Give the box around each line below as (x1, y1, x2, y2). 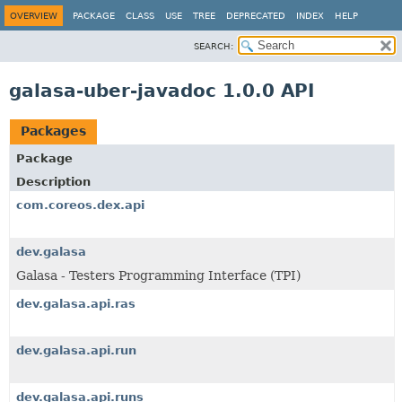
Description (16, 175, 91, 188)
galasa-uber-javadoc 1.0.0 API (9, 80, 314, 101)
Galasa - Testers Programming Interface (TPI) (16, 268, 301, 283)
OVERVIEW (10, 11, 57, 21)
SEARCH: (194, 41, 233, 51)
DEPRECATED (226, 11, 285, 21)
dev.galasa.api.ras (16, 297, 135, 310)
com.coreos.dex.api (16, 198, 144, 212)
